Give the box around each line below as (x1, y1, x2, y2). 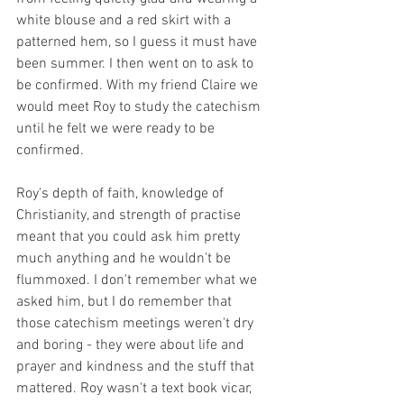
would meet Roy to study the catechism (16, 98, 264, 117)
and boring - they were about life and (16, 336, 248, 355)
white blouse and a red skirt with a (16, 12, 234, 31)
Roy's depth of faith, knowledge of (16, 185, 227, 204)
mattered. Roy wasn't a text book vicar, (16, 380, 255, 399)
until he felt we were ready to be (16, 120, 218, 139)
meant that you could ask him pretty (16, 228, 243, 247)
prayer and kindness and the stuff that (16, 358, 258, 377)
